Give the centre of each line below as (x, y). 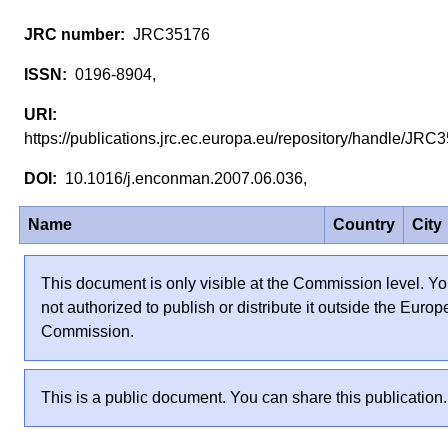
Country (364, 224)
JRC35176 (169, 35)
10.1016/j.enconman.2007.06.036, (190, 179)
